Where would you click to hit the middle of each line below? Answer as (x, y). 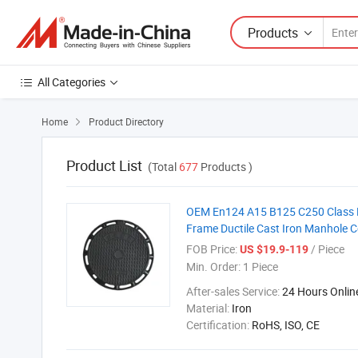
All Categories (72, 82)
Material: (209, 308)
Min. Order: (213, 267)
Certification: (219, 325)
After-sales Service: (234, 291)
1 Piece (259, 267)
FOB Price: (212, 249)
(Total (163, 167)
